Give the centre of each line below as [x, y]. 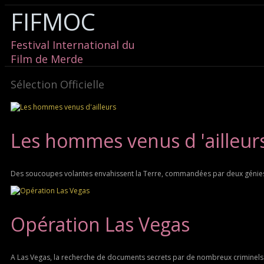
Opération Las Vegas [100, 224]
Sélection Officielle [57, 84]
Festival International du [73, 45]
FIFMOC [53, 22]
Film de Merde [47, 59]
